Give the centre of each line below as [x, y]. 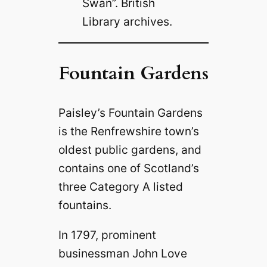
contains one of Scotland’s [128, 168]
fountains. [85, 205]
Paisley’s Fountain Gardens [130, 112]
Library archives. [127, 21]
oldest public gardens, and [130, 149]
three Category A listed [120, 186]
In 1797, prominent [107, 235]
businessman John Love [122, 253]
